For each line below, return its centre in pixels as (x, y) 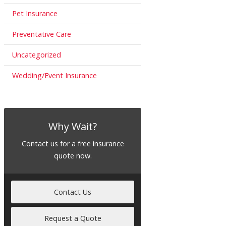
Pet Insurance (35, 13)
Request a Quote (73, 218)
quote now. (73, 156)
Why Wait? (73, 127)
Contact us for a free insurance (73, 144)
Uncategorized (37, 54)
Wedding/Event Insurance (54, 75)
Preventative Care (42, 34)
